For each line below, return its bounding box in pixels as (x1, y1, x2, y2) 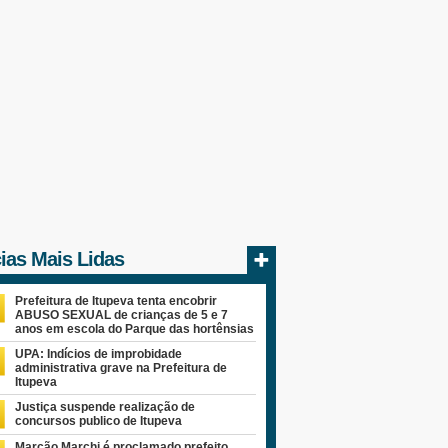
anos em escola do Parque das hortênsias (14, 322, 254, 337)
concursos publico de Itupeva (14, 414, 182, 429)
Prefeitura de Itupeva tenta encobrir (14, 294, 217, 309)
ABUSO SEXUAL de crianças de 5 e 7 (14, 308, 228, 323)
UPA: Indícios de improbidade (14, 347, 182, 362)
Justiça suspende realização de (14, 400, 195, 415)
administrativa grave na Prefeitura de (14, 361, 227, 376)
